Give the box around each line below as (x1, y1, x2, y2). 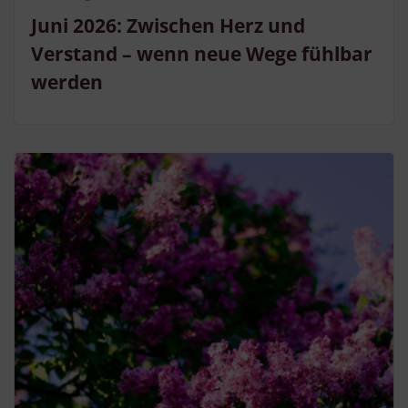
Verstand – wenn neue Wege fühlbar (31, 41, 372, 67)
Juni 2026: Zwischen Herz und (31, 13, 305, 39)
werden (31, 69, 103, 96)
